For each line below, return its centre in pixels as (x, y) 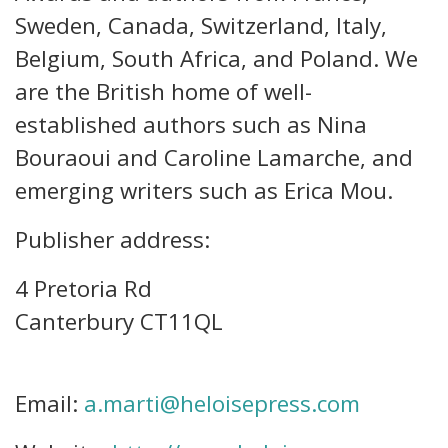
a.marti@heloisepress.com (222, 403)
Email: (49, 403)
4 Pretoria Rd (83, 288)
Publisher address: (112, 239)
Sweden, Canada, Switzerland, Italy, (201, 25)
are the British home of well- (163, 91)
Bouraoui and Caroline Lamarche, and (214, 157)
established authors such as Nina (191, 124)
